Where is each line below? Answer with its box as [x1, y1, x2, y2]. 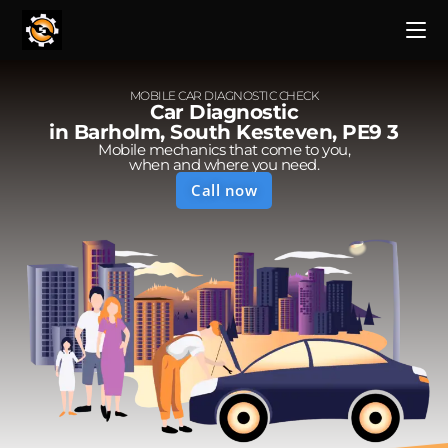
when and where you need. [129, 155, 319, 174]
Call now [191, 180, 257, 200]
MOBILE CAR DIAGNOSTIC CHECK [129, 88, 319, 103]
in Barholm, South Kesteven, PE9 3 [49, 120, 399, 144]
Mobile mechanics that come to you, [98, 140, 350, 159]
